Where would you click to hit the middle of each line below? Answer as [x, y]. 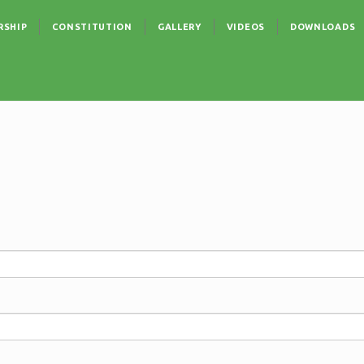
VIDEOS [245, 27]
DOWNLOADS [323, 27]
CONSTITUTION [92, 27]
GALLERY [179, 27]
